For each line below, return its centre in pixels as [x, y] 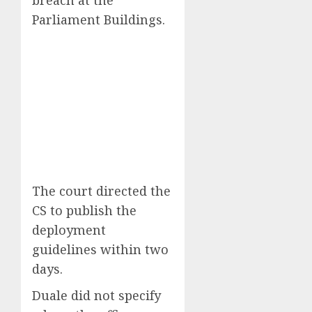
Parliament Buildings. [99, 19]
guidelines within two [100, 249]
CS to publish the [84, 210]
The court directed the [101, 190]
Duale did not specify [96, 295]
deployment [69, 229]
